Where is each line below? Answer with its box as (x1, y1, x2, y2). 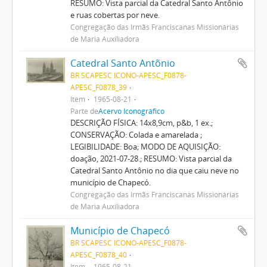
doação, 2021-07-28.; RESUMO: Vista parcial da (70, 153, 232, 164)
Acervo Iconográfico (98, 105, 164, 116)
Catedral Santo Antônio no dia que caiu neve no (70, 164, 239, 176)
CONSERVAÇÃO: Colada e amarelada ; (70, 129, 202, 140)
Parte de (70, 105, 98, 116)
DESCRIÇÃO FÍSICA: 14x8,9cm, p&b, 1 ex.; (70, 117, 213, 128)
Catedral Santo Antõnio (70, 56, 175, 70)
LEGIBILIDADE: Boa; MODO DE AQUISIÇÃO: (70, 141, 221, 152)
